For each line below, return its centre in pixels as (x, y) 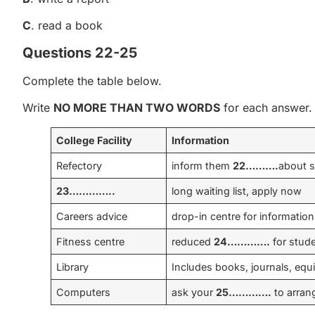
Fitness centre (91, 241)
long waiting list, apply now (237, 191)
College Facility (95, 140)
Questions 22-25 (80, 52)
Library (73, 266)
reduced (193, 241)
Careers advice (92, 216)
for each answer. (266, 107)
